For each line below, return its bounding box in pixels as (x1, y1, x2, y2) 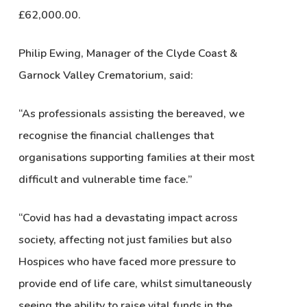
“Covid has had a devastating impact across (18, 210, 238, 226)
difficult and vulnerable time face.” (18, 172, 192, 188)
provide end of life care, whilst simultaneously (18, 276, 251, 292)
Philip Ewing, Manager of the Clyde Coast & (18, 46, 238, 62)
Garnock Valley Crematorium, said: (18, 68, 193, 84)
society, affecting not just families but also (18, 232, 232, 248)
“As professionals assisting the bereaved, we (18, 106, 245, 122)
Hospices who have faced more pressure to (18, 254, 236, 270)
